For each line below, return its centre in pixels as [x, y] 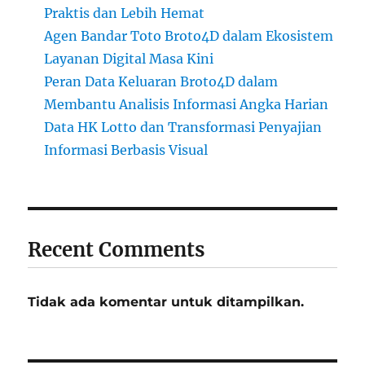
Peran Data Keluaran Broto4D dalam [161, 82]
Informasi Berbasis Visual [126, 150]
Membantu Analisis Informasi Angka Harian [187, 105]
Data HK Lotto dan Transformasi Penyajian [183, 128]
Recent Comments [117, 250]
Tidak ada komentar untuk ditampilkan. [166, 302]
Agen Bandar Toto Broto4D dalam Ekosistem [189, 36]
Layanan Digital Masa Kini [129, 59]
